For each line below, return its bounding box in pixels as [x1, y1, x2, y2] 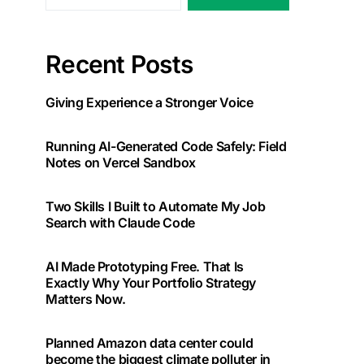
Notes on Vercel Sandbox [45, 154, 196, 171]
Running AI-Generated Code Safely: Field [45, 138, 287, 154]
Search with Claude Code [45, 214, 195, 231]
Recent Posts [45, 50, 193, 79]
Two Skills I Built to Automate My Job [45, 198, 266, 214]
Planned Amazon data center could [45, 335, 253, 351]
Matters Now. [45, 291, 126, 307]
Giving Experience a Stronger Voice [45, 94, 253, 110]
